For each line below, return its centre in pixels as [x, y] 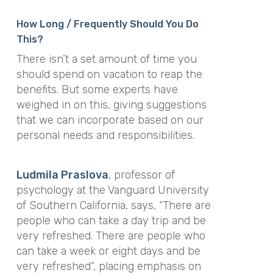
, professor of [141, 175]
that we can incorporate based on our [110, 120]
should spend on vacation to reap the [109, 75]
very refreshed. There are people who [111, 236]
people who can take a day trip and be [111, 220]
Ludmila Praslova [62, 175]
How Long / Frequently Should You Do [107, 24]
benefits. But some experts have [97, 90]
